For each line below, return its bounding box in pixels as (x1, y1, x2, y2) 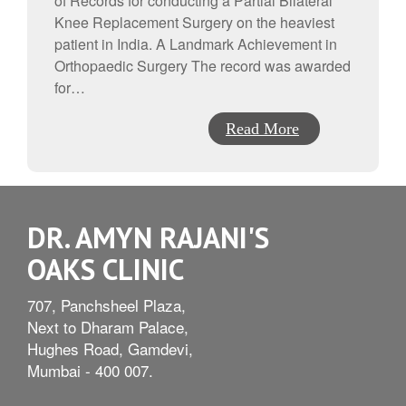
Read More (226, 119, 299, 138)
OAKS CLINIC (27, 249, 184, 288)
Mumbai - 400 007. (27, 358, 153, 382)
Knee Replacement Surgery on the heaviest (54, 11, 334, 33)
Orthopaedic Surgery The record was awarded (54, 54, 351, 76)
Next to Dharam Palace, (27, 314, 188, 338)
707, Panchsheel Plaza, (27, 293, 186, 316)
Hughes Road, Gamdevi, (27, 336, 193, 360)
